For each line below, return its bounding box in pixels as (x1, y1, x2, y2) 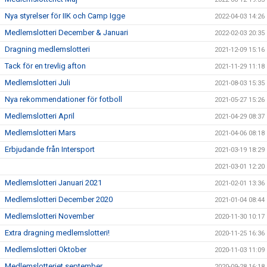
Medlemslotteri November (5, 212, 94, 221)
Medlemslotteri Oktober (5, 245, 86, 254)
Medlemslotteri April (5, 111, 74, 120)
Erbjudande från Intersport (5, 145, 95, 154)
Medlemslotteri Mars (5, 128, 76, 137)
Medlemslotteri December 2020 (5, 195, 113, 204)
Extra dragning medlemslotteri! (5, 228, 110, 237)
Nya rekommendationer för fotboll (5, 95, 122, 104)
